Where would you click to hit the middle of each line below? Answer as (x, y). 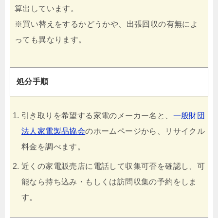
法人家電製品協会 (54, 131)
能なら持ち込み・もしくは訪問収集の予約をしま (109, 182)
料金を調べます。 (54, 146)
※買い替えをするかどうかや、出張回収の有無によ (107, 24)
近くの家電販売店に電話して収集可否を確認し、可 (113, 166)
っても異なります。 (51, 40)
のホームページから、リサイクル (145, 131)
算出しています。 (47, 9)
